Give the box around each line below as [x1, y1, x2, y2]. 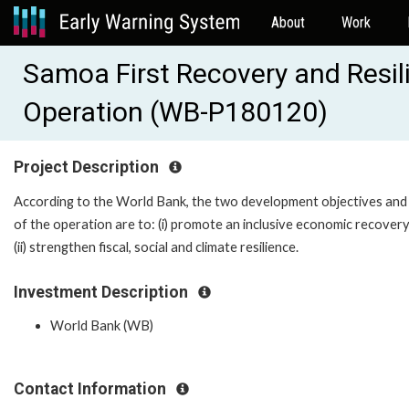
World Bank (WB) [50, 318, 153, 334]
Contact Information [14, 380, 170, 399]
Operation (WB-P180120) [23, 96, 328, 128]
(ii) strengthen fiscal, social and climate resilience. [14, 238, 299, 255]
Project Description [14, 158, 163, 176]
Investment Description [14, 282, 192, 301]
